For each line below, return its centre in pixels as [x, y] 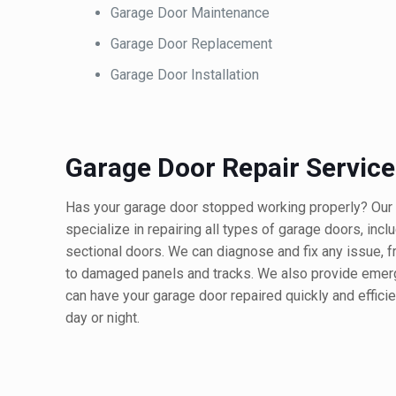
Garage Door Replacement [192, 44]
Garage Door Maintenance [190, 13]
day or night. [103, 318]
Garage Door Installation [185, 75]
